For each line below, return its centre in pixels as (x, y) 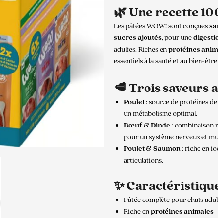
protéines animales (182, 211)
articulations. (143, 161)
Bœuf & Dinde (147, 126)
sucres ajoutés (138, 38)
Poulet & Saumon (152, 149)
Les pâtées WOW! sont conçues (162, 26)
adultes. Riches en (141, 50)
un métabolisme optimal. (160, 114)
